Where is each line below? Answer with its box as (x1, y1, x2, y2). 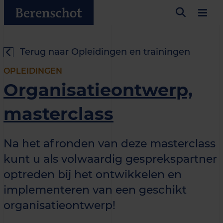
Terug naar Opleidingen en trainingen (20, 46, 190, 57)
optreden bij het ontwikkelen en (3, 168, 182, 181)
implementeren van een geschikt (3, 183, 187, 197)
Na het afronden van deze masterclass (3, 137, 216, 150)
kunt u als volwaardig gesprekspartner (3, 152, 217, 166)
